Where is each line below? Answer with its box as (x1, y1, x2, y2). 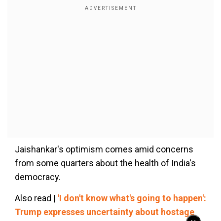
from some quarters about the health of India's (15, 158, 196, 168)
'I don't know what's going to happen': (58, 193, 206, 203)
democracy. (15, 172, 61, 182)
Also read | (15, 193, 58, 203)
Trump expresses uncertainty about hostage (15, 207, 194, 217)
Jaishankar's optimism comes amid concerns (15, 144, 193, 154)
